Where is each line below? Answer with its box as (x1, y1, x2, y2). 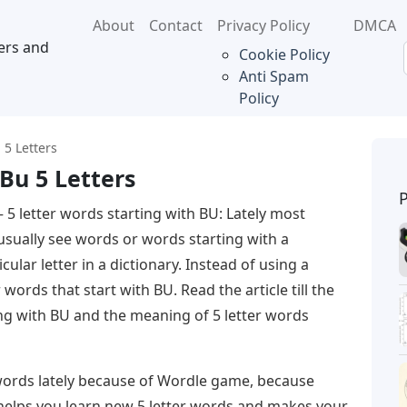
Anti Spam (238, 66, 309, 86)
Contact (148, 15, 203, 35)
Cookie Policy (238, 45, 330, 65)
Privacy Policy (216, 15, 310, 35)
